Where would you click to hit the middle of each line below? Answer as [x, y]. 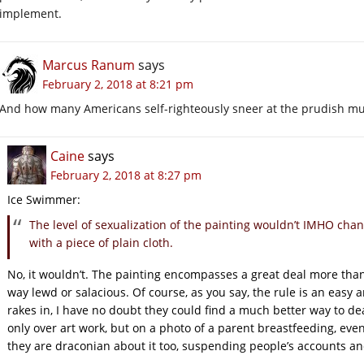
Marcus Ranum [89, 65]
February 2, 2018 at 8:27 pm [126, 175]
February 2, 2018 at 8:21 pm [118, 84]
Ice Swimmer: [44, 199]
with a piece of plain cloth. [101, 242]
